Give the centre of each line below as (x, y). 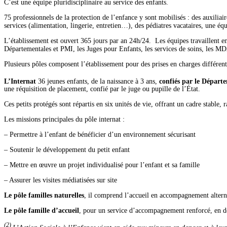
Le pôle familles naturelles (44, 196)
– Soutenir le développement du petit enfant (67, 150)
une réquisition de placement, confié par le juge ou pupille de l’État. (102, 89)
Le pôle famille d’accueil (42, 211)
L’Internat (21, 81)
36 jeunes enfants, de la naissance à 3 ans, (99, 81)
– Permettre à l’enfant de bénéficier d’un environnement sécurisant (100, 135)
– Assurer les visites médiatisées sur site (61, 180)
